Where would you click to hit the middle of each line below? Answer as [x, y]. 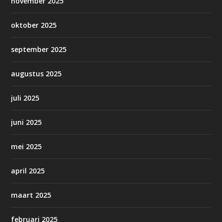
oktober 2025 [34, 25]
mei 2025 [27, 147]
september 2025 [39, 50]
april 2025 [28, 171]
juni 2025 [27, 122]
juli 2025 [25, 98]
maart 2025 [31, 195]
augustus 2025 [36, 74]
